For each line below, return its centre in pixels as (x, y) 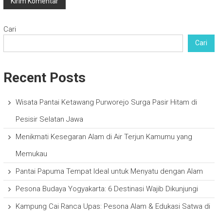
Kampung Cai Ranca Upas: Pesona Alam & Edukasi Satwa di (113, 206)
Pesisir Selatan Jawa (49, 119)
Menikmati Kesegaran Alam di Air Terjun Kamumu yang (104, 136)
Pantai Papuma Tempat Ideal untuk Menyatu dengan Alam (109, 171)
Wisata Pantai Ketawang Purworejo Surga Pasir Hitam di (106, 102)
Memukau (31, 154)
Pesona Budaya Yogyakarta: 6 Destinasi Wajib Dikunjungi (107, 189)
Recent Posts (44, 77)
